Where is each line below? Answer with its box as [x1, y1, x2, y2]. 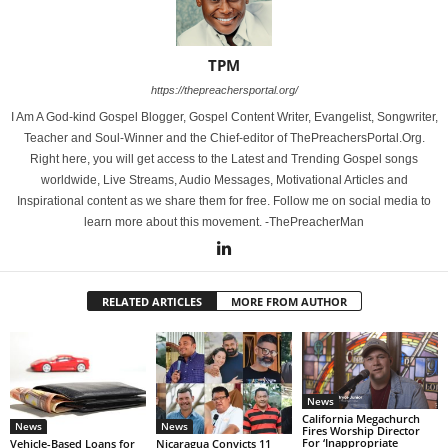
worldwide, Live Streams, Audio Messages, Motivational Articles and [40, 173, 408, 188]
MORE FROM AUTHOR [230, 294, 347, 310]
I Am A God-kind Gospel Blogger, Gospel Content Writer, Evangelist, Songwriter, [10, 110, 438, 125]
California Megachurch [301, 410, 420, 426]
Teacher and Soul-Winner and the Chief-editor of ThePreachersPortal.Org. [23, 131, 425, 146]
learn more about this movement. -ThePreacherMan [84, 215, 364, 230]
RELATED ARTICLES [101, 294, 202, 310]
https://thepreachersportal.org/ [150, 84, 298, 97]
